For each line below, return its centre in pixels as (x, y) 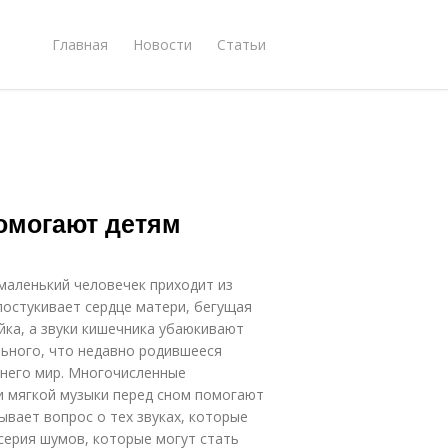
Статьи (241, 44)
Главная (80, 44)
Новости (162, 44)
